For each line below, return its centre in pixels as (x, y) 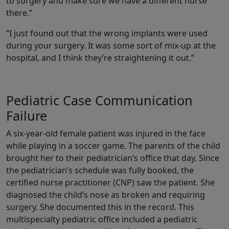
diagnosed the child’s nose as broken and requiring (106, 195)
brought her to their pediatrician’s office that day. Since (113, 158)
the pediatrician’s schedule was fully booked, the (100, 170)
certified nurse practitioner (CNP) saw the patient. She (110, 183)
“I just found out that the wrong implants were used (107, 33)
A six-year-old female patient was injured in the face (106, 134)
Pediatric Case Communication (99, 100)
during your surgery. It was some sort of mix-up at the (111, 46)
